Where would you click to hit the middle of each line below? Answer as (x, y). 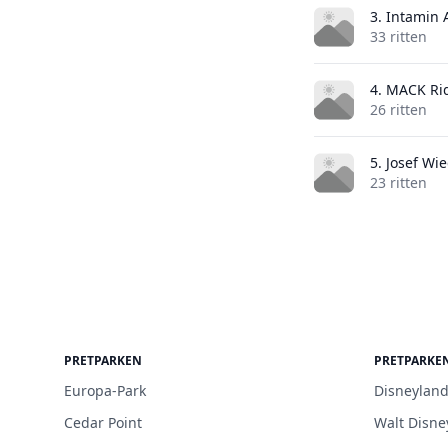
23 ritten (398, 182)
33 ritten (398, 36)
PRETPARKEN (103, 360)
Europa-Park (105, 390)
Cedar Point (103, 422)
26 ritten (398, 109)
